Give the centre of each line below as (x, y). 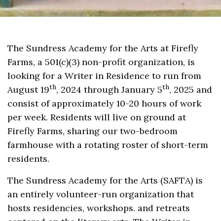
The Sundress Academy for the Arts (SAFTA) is (105, 181)
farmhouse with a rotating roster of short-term (108, 145)
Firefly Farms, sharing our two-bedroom (93, 131)
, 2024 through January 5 (110, 90)
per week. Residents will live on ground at (97, 117)
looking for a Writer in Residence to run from (105, 76)
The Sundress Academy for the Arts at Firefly (103, 48)
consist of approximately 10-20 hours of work (105, 104)
